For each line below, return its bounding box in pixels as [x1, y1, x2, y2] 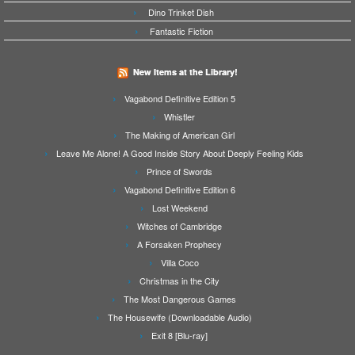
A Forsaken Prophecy [137, 238, 222, 251]
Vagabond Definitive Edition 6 [124, 183, 235, 197]
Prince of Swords [147, 165, 212, 178]
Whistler [164, 110, 195, 124]
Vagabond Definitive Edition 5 [124, 92, 235, 105]
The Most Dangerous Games [123, 292, 236, 306]
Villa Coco [160, 256, 199, 269]
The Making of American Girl [124, 128, 235, 142]
